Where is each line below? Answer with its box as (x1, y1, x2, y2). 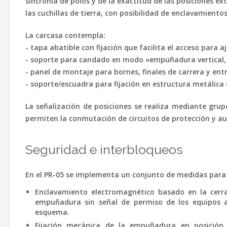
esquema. (34, 207, 69, 217)
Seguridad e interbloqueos (25, 142, 183, 157)
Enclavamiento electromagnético (34, 187, 155, 197)
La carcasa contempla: (25, 30, 105, 40)
